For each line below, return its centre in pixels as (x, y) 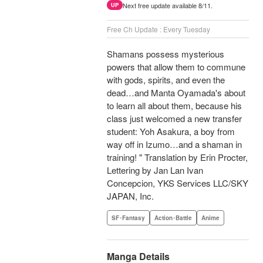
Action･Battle (173, 218)
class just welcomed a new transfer (174, 119)
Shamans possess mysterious (166, 54)
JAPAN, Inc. (130, 196)
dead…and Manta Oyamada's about (176, 93)
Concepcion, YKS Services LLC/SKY (178, 183)
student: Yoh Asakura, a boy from (171, 131)
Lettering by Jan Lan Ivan (155, 170)
